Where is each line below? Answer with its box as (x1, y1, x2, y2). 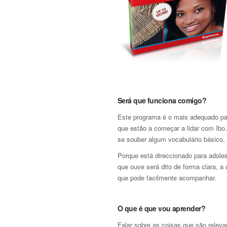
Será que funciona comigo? (118, 95, 206, 105)
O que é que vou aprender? (118, 203, 205, 213)
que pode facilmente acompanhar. (118, 173, 216, 182)
